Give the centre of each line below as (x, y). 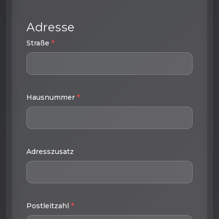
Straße (39, 43)
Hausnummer (52, 97)
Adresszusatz (50, 151)
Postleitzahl (49, 206)
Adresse (51, 27)
